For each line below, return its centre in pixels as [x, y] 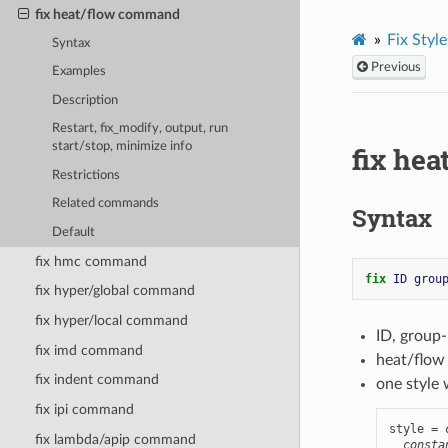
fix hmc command [90, 261]
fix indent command [96, 380]
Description [85, 100]
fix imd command [88, 350]
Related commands [106, 204]
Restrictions [86, 175]
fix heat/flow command [107, 14]
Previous [394, 66]
